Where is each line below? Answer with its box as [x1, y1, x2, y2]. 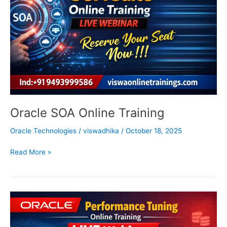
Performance [10, 203, 52, 212]
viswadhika [83, 127, 121, 135]
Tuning [10, 214, 31, 223]
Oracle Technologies [10, 127, 77, 135]
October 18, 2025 [126, 127, 182, 135]
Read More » [10, 147, 51, 156]
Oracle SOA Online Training [10, 105, 164, 120]
